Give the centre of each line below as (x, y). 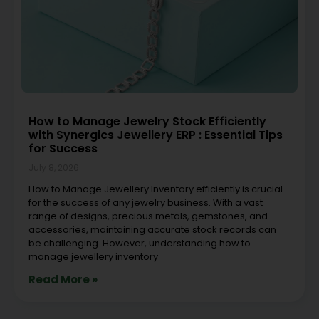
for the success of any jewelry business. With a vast (146, 202)
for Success (63, 148)
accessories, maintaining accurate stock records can (152, 229)
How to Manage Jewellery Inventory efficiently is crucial (156, 189)
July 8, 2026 (54, 167)
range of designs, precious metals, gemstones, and (148, 216)
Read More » (63, 279)
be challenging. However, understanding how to (140, 243)
